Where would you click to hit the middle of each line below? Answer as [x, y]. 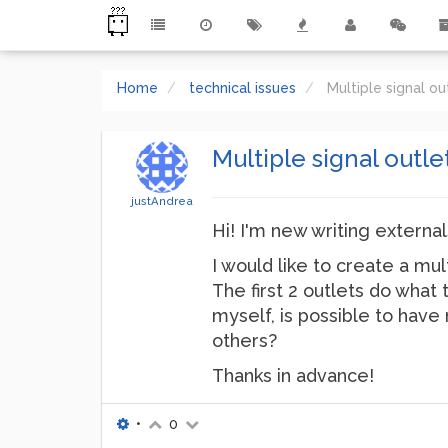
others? [244, 340]
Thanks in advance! [293, 375]
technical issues [242, 88]
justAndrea [162, 201]
